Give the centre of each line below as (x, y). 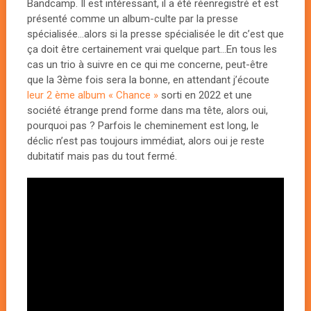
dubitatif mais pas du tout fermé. (102, 156)
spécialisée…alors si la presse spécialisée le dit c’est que (155, 34)
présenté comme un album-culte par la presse (132, 19)
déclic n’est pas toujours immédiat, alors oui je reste (145, 141)
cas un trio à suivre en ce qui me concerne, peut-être (147, 65)
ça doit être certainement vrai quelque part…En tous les (152, 49)
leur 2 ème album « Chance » (92, 95)
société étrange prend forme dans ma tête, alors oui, (147, 110)
